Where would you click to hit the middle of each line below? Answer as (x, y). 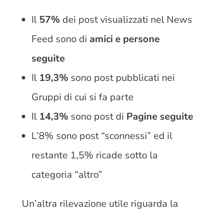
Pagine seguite (160, 116)
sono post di (97, 116)
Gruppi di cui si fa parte (82, 97)
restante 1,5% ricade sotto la (94, 155)
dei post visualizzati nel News (126, 19)
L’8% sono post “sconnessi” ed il (102, 136)
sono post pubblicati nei (121, 77)
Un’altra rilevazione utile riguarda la (100, 203)
